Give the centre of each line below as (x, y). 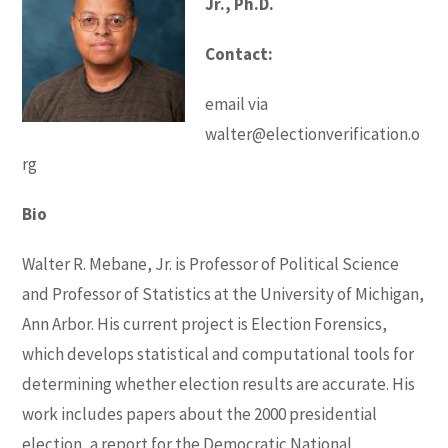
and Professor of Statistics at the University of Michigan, (223, 293)
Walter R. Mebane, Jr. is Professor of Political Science (211, 263)
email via (237, 103)
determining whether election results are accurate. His (219, 383)
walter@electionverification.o (313, 133)
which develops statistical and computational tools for (218, 353)
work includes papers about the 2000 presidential (200, 413)
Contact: (239, 53)
